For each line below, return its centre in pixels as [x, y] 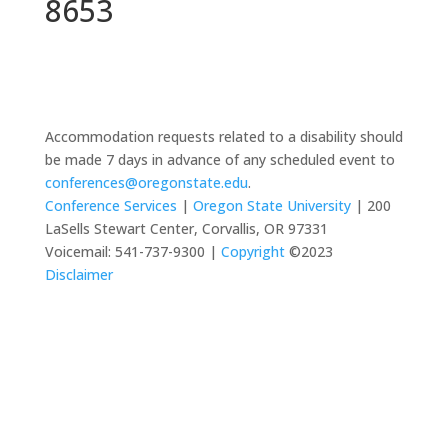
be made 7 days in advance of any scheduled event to [219, 159]
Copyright [252, 251]
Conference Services [110, 205]
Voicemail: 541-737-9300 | [130, 251]
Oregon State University [271, 205]
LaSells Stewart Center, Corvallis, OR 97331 [186, 228]
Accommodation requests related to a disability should [223, 136]
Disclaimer [78, 274]
